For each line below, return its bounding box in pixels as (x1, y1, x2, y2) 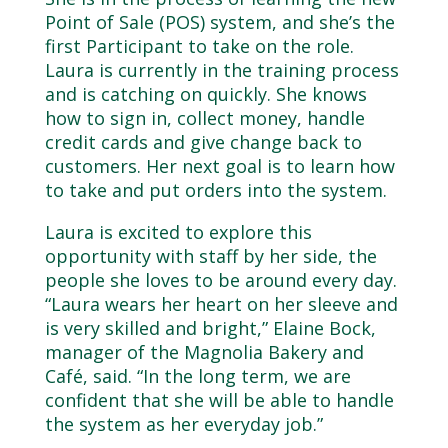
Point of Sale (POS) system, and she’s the (44, 10, 395, 34)
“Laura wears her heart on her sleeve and (44, 292, 398, 316)
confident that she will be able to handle (44, 388, 394, 412)
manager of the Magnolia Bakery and (44, 340, 364, 364)
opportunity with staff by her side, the (44, 244, 377, 268)
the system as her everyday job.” (44, 412, 323, 436)
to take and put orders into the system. (44, 178, 387, 202)
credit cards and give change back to (44, 130, 362, 154)
